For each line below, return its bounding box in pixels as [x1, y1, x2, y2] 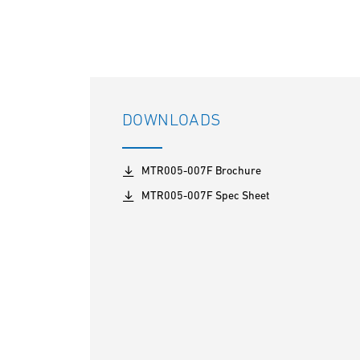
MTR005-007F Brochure [141, 164, 261, 177]
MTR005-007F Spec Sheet [141, 189, 269, 202]
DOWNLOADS [122, 110, 222, 129]
